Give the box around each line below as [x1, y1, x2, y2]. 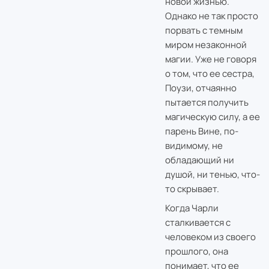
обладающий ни [165, 153, 234, 166]
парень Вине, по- [165, 124, 238, 138]
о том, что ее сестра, [165, 67, 255, 80]
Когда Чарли [165, 201, 219, 214]
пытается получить [165, 95, 249, 109]
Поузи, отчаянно [165, 81, 237, 94]
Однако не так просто [165, 9, 258, 22]
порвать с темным [165, 23, 243, 37]
